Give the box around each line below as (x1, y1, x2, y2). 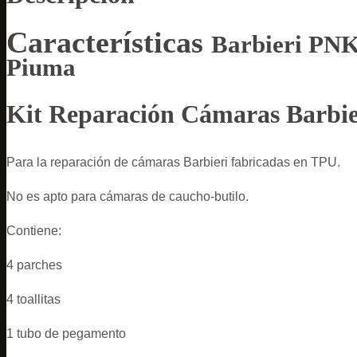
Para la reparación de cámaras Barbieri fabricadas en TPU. (6, 155, 340, 169)
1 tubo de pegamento (6, 326, 126, 340)
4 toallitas (6, 292, 61, 306)
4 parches (6, 257, 62, 272)
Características (6, 25, 211, 59)
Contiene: (6, 223, 61, 237)
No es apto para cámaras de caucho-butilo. (6, 189, 249, 203)
